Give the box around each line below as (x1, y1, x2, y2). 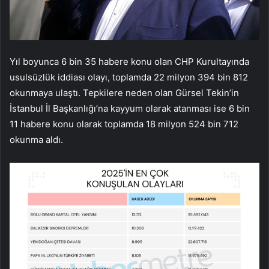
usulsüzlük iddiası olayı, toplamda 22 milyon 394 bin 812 (10, 71, 248, 83)
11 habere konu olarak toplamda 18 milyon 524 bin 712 (10, 118, 238, 130)
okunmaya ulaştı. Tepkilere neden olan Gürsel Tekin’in (10, 87, 239, 99)
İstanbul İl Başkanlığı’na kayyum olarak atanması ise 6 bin (10, 103, 250, 115)
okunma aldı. (10, 134, 63, 146)
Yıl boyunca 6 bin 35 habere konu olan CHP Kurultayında (10, 56, 249, 68)
